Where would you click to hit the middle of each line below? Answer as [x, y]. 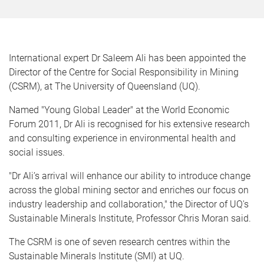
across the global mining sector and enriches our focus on [129, 190]
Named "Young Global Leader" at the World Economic [119, 110]
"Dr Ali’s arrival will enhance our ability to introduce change [130, 176]
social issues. [37, 152]
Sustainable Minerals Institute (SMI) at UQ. [97, 256]
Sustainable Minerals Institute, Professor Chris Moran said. [130, 218]
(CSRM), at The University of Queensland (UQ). [105, 86]
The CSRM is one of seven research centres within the [119, 242]
